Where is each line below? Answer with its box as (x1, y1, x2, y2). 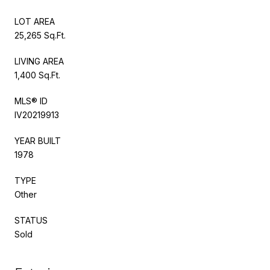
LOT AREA (14, 16, 55, 27)
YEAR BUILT (14, 135, 61, 146)
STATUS (14, 215, 48, 225)
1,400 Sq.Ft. (14, 69, 60, 80)
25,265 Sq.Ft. (14, 30, 66, 40)
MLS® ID (14, 95, 48, 106)
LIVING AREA (14, 55, 64, 66)
